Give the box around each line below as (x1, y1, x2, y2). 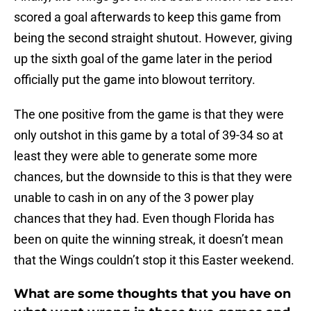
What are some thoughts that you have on (14, 286, 291, 302)
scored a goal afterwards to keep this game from (14, 10, 281, 25)
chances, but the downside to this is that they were (14, 169, 292, 185)
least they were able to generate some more (14, 149, 258, 164)
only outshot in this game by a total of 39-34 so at (14, 128, 283, 143)
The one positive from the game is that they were (14, 107, 284, 122)
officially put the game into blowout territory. (14, 72, 255, 87)
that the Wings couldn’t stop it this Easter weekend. (14, 253, 294, 268)
